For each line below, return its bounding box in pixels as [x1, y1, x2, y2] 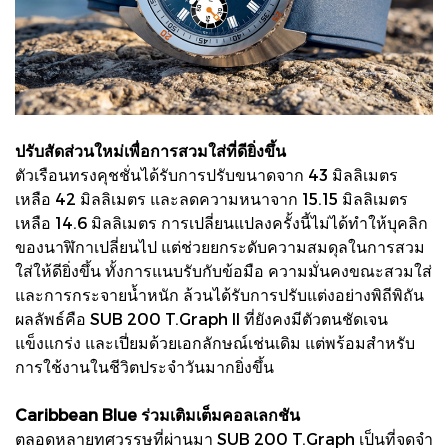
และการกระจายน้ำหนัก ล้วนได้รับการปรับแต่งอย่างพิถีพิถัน [15, 285, 424, 305]
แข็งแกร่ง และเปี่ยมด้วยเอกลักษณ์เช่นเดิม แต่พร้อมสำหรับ [15, 333, 415, 353]
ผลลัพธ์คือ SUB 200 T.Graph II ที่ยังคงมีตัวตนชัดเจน [15, 309, 388, 329]
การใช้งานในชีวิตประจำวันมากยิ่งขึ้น [15, 357, 274, 377]
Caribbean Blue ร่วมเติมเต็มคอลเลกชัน [15, 405, 300, 425]
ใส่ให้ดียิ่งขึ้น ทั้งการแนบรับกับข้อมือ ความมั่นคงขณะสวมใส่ [15, 261, 432, 281]
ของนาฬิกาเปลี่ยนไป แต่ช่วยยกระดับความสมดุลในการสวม [15, 237, 425, 257]
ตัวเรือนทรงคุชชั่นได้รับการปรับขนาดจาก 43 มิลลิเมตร [15, 165, 398, 185]
